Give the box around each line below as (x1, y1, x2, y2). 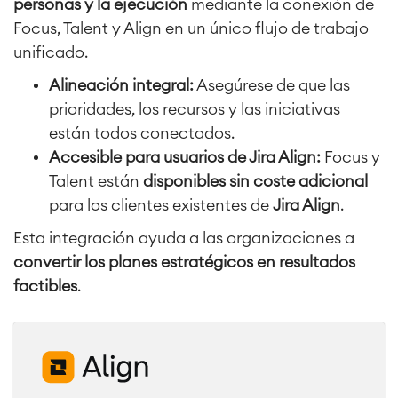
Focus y (321, 148, 380, 165)
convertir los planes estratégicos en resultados (13, 253, 355, 270)
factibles (13, 277, 77, 294)
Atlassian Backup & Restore (142, 42, 338, 57)
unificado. (13, 44, 88, 60)
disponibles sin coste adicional (143, 172, 368, 189)
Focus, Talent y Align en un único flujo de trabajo (13, 20, 369, 36)
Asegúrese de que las (194, 76, 350, 93)
